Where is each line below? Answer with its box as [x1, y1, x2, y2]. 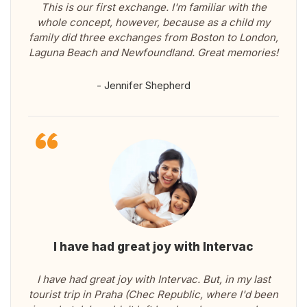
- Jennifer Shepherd [96, 79, 191, 93]
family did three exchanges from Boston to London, [29, 31, 278, 45]
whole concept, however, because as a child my [37, 16, 270, 29]
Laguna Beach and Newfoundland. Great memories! [29, 46, 278, 60]
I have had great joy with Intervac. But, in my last [36, 273, 271, 286]
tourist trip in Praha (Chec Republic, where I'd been [29, 288, 278, 302]
